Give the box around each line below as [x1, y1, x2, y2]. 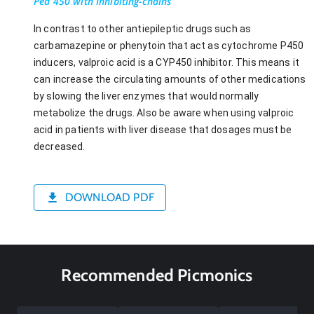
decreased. [34, 140, 86, 152]
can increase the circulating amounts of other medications [34, 73, 306, 85]
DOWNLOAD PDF [65, 191, 154, 205]
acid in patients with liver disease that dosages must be [34, 123, 292, 135]
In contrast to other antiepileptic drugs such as [34, 22, 252, 34]
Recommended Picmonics [61, 264, 253, 285]
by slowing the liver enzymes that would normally [34, 90, 259, 102]
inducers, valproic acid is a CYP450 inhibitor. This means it [34, 56, 300, 68]
